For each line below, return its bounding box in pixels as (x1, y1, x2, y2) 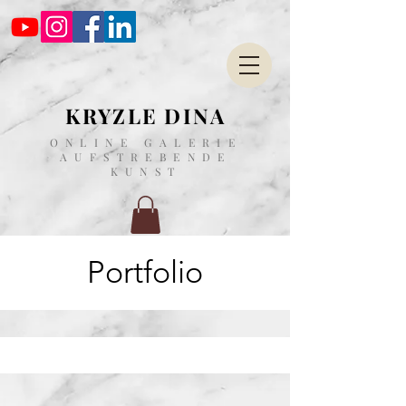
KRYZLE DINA (65, 101, 227, 130)
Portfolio (87, 253, 203, 291)
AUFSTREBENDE (60, 150, 232, 164)
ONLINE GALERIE (49, 135, 243, 150)
